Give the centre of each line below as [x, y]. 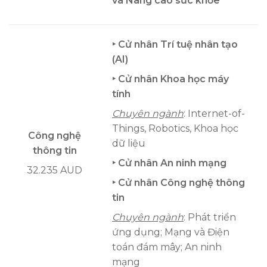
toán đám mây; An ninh [167, 247]
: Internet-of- [214, 114]
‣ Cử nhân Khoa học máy [170, 79]
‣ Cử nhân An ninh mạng [169, 163]
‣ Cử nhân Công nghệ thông [178, 183]
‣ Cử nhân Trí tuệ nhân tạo [175, 45]
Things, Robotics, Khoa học [175, 129]
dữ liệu [129, 144]
